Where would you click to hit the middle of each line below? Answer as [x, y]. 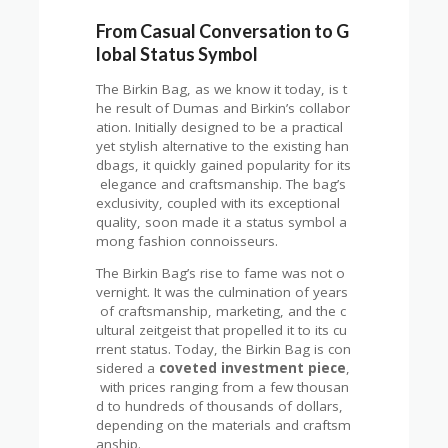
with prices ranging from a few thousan [223, 387]
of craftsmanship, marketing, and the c [221, 311]
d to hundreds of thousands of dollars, [222, 406]
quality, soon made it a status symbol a [222, 221]
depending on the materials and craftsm [224, 425]
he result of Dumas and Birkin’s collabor [223, 107]
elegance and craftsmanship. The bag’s [223, 183]
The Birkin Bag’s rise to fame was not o [221, 273]
